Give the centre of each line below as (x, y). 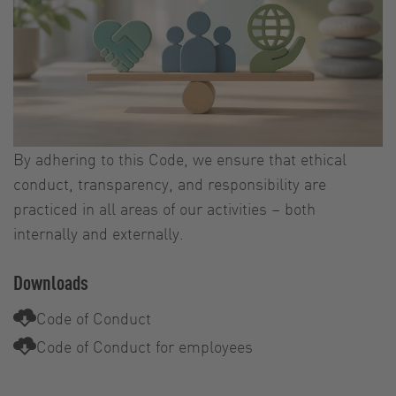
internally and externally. (99, 232)
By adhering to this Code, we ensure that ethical (180, 158)
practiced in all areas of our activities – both (164, 208)
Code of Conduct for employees (145, 346)
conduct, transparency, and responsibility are (170, 183)
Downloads (51, 282)
